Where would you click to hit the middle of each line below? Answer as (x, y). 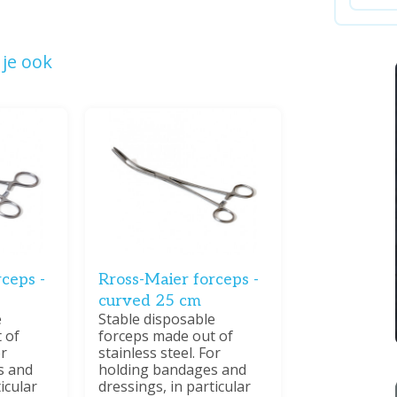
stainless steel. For (160, 352)
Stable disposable (157, 319)
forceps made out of (166, 335)
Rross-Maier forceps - (179, 279)
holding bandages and (173, 369)
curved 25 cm (150, 300)
